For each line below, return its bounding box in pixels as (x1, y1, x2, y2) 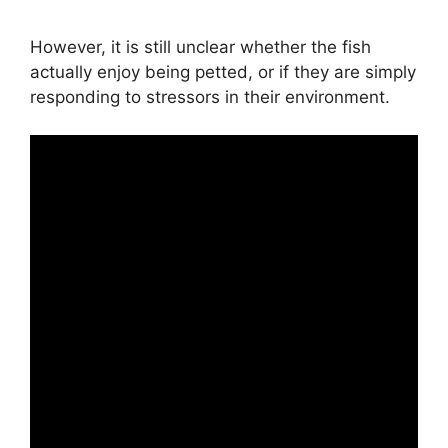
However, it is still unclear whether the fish (30, 36, 371, 57)
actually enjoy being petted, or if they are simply (30, 61, 416, 82)
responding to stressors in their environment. (30, 86, 390, 107)
